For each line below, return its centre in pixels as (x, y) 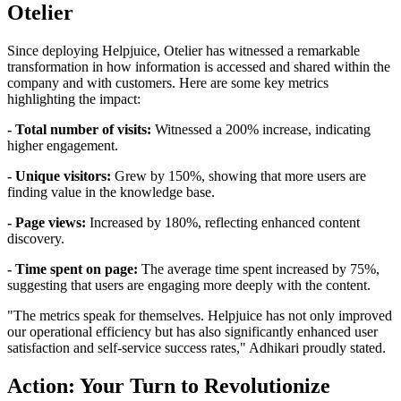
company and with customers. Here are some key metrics (168, 83)
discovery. (36, 239)
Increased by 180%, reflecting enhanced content (223, 223)
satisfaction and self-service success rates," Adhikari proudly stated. (196, 348)
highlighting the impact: (74, 99)
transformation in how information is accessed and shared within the (199, 67)
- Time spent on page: (73, 269)
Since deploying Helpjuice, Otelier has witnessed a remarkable (183, 51)
